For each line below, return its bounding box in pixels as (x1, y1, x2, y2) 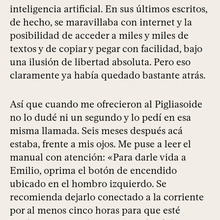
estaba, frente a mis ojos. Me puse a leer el (10, 138, 191, 150)
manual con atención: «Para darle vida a (10, 151, 186, 164)
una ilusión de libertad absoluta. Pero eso (10, 56, 191, 68)
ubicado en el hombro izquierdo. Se (10, 178, 166, 190)
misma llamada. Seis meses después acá (10, 125, 183, 137)
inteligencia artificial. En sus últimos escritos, (10, 3, 207, 15)
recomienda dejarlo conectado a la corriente (10, 191, 204, 203)
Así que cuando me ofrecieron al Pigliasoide (10, 98, 202, 110)
